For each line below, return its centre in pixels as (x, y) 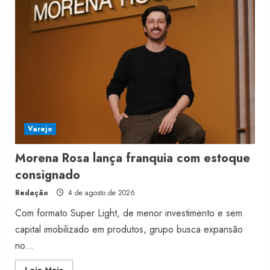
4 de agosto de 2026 (100, 193)
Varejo (40, 129)
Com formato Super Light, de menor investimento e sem (129, 213)
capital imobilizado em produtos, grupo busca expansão (129, 230)
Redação (32, 193)
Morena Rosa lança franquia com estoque (133, 159)
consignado (48, 175)
